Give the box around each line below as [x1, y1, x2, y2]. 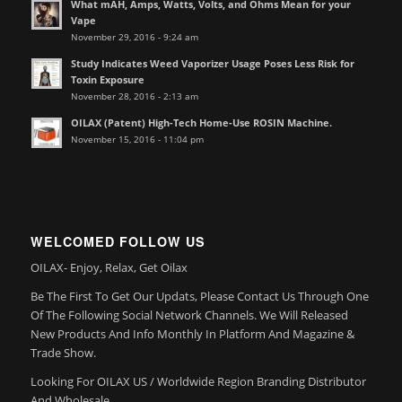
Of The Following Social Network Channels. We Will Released [30, 306, 348, 323]
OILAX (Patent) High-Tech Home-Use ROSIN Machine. [70, 116, 332, 130]
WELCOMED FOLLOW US [30, 232, 205, 250]
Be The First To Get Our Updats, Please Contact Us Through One [30, 287, 369, 304]
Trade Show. [30, 344, 96, 361]
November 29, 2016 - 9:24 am [70, 31, 198, 44]
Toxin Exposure [70, 73, 144, 87]
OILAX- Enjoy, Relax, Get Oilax [30, 258, 188, 275]
